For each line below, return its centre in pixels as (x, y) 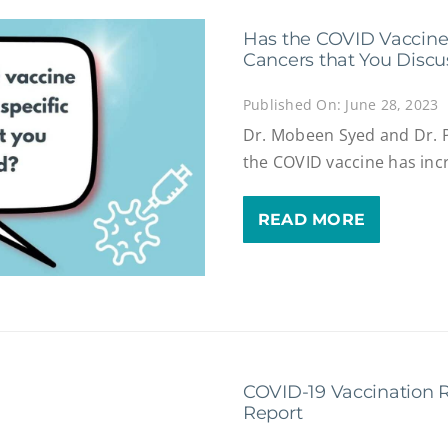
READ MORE (311, 220)
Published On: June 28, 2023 (340, 104)
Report (272, 412)
